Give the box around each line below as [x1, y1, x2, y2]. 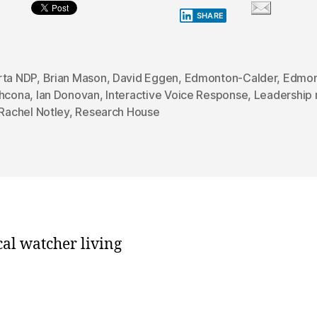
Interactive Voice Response [105, 87, 248, 102]
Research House [75, 104, 160, 119]
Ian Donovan [35, 87, 100, 102]
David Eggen [113, 70, 179, 85]
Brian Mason [42, 70, 107, 85]
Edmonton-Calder [184, 70, 277, 85]
